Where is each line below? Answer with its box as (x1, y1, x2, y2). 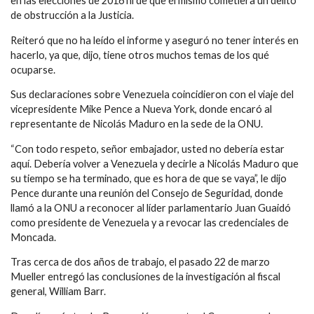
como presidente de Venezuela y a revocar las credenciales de (11, 216, 289, 228)
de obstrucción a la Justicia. (11, 8, 134, 21)
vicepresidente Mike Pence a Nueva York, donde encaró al (11, 103, 272, 116)
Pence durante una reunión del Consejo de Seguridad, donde (11, 186, 283, 199)
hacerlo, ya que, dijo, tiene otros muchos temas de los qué (11, 48, 269, 61)
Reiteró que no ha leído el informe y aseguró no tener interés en (11, 34, 299, 46)
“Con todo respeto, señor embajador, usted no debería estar (11, 142, 285, 155)
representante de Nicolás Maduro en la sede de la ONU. (11, 118, 263, 130)
